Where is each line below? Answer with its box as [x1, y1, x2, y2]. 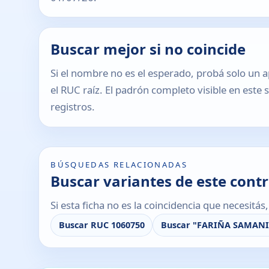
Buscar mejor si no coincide [50, 38, 246, 59]
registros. [50, 100, 95, 114]
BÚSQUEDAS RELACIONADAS [50, 159, 188, 170]
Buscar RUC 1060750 [58, 219, 145, 231]
